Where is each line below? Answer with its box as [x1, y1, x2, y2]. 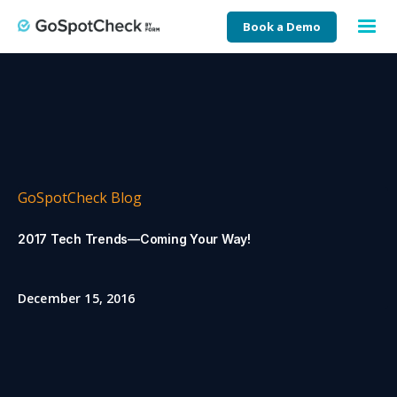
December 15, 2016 [18, 290, 136, 307]
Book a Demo [243, 18, 321, 35]
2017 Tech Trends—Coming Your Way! [18, 231, 251, 246]
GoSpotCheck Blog [18, 188, 142, 207]
